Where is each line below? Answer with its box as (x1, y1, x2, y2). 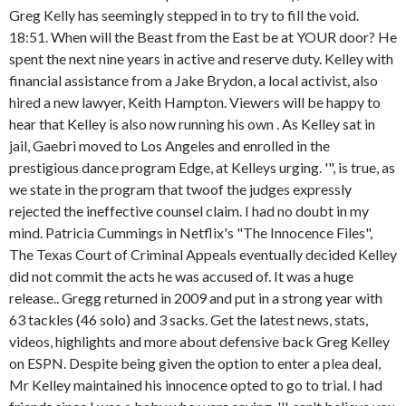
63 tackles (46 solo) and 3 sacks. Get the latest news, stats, (9, 311, 368, 328)
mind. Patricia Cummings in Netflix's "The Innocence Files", (9, 224, 372, 241)
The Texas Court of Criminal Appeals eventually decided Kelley (9, 246, 397, 263)
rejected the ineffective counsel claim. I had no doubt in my (9, 202, 369, 219)
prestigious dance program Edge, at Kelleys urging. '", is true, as (9, 159, 395, 176)
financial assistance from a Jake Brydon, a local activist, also (9, 72, 378, 89)
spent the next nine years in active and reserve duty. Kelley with (9, 50, 393, 67)
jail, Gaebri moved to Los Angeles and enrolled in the (9, 137, 330, 154)
